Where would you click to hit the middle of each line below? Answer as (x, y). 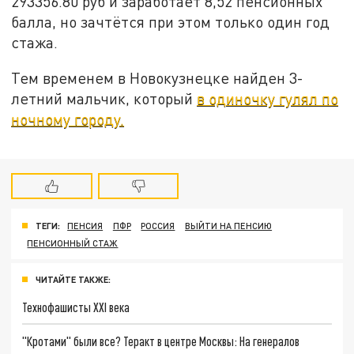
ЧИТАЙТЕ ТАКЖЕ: (73, 279)
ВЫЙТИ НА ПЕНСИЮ (229, 225)
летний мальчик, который (104, 99)
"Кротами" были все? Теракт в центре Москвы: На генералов (161, 341)
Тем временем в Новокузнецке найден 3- (158, 78)
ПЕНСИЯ (85, 225)
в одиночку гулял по (268, 99)
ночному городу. (68, 119)
